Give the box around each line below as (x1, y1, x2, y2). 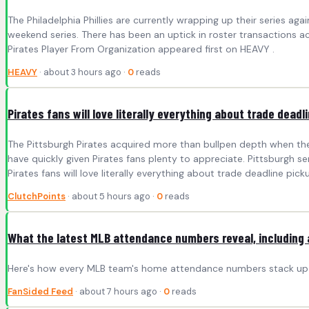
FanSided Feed (8, 285, 73, 297)
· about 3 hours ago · (37, 66, 128, 79)
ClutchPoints (8, 190, 66, 202)
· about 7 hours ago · (73, 285, 163, 297)
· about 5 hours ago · (66, 190, 157, 202)
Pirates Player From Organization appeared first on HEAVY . (8, 43, 275, 56)
